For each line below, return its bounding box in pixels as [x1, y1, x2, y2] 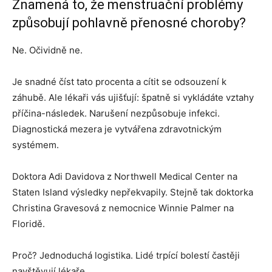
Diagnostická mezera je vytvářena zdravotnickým [12, 123, 222, 135]
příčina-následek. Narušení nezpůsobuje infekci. [12, 107, 220, 119]
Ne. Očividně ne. [12, 44, 83, 56]
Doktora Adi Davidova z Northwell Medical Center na [12, 171, 237, 182]
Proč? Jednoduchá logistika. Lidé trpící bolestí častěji [12, 250, 240, 261]
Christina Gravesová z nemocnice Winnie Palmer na [12, 202, 234, 214]
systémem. [12, 139, 59, 151]
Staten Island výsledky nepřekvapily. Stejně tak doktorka [12, 186, 253, 198]
